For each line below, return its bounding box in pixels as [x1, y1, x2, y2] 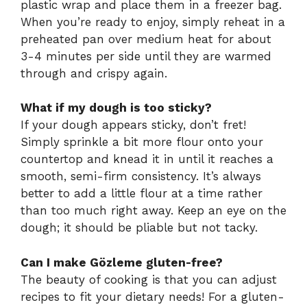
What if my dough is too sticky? [21, 101, 212, 115]
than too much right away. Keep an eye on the [21, 204, 286, 218]
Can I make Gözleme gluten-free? [21, 255, 223, 269]
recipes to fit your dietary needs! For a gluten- [21, 289, 284, 304]
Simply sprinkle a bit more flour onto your [21, 135, 263, 149]
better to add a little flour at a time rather [21, 186, 262, 201]
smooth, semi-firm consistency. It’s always [21, 169, 261, 184]
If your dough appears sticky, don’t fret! [21, 118, 246, 132]
